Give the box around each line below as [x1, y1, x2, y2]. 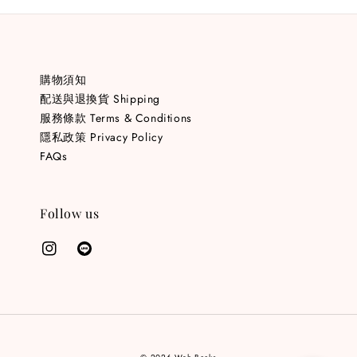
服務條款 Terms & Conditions [40, 109, 192, 126]
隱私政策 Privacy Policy [40, 128, 163, 145]
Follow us [40, 204, 100, 222]
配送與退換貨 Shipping [40, 90, 160, 107]
